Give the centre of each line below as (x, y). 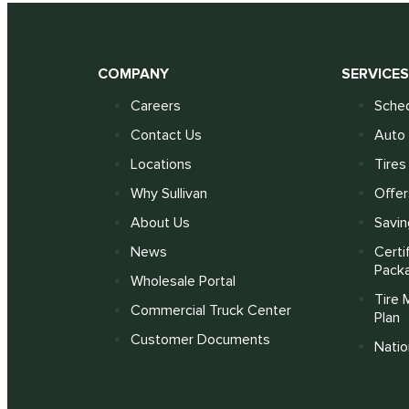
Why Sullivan (169, 193)
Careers (156, 105)
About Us (160, 222)
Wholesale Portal (183, 281)
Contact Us (166, 135)
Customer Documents (200, 339)
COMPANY (133, 73)
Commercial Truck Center (211, 310)
